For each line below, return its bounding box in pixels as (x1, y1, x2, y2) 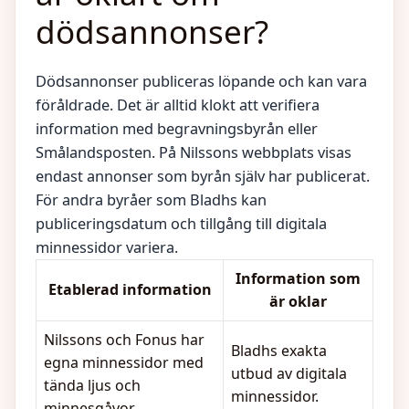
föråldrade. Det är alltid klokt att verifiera (36, 95, 320, 115)
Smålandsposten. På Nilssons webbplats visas (36, 142, 351, 163)
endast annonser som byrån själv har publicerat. (36, 166, 370, 186)
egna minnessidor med (44, 352, 204, 372)
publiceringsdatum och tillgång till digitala (36, 214, 327, 234)
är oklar (269, 291, 327, 311)
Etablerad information (47, 279, 212, 299)
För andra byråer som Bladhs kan (36, 190, 267, 210)
